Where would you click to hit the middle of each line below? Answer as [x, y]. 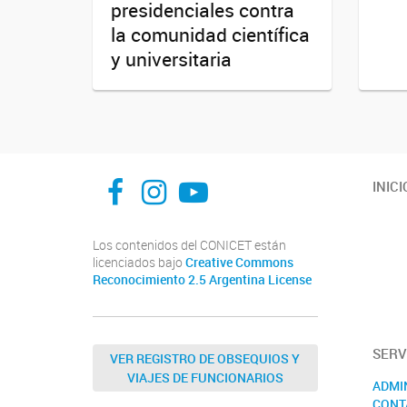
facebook [166, 177]
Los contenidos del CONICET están [189, 246]
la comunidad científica [210, 35]
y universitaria [171, 60]
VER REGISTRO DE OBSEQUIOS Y [205, 359]
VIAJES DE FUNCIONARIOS [205, 378]
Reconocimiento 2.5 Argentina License [202, 280]
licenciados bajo [139, 263]
